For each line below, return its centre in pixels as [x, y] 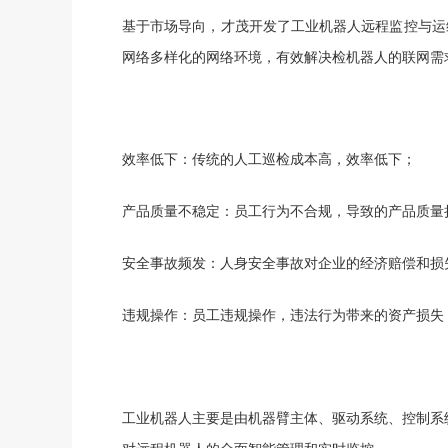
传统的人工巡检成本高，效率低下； [304, 159]
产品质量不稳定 [171, 211]
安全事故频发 [164, 263]
